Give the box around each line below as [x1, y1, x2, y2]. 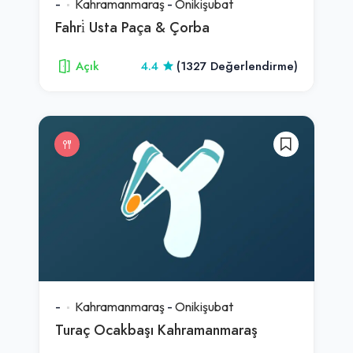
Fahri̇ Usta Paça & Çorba [55, 17, 210, 37]
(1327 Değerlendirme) [176, 58, 298, 74]
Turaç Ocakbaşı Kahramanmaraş [55, 319, 258, 340]
